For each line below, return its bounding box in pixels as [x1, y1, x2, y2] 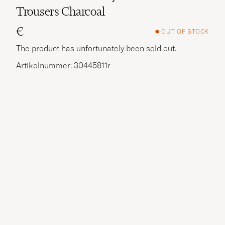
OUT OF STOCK [161, 28, 209, 36]
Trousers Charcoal [16, 4, 105, 19]
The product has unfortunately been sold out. [16, 43, 176, 53]
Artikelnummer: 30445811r [16, 60, 110, 70]
